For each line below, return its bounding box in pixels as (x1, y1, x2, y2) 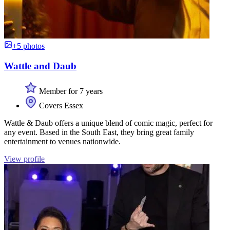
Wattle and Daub (4, 60, 76, 71)
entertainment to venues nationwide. (4, 137, 121, 146)
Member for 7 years (37, 86, 103, 95)
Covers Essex (37, 101, 83, 110)
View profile (4, 154, 45, 163)
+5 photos (12, 42, 45, 51)
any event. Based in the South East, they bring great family (4, 127, 194, 137)
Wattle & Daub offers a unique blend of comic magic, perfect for (4, 118, 213, 127)
